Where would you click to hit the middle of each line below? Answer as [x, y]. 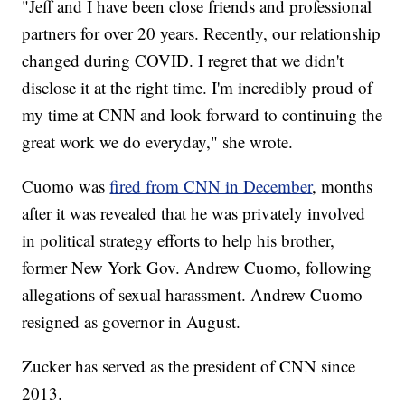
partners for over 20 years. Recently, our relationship [202, 33]
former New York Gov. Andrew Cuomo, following [197, 268]
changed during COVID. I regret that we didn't [183, 61]
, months [343, 186]
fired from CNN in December [211, 186]
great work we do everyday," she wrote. [158, 142]
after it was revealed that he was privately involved [194, 213]
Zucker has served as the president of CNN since [189, 366]
